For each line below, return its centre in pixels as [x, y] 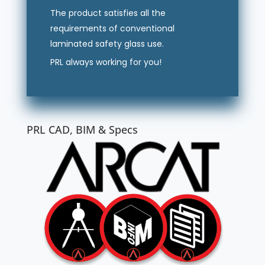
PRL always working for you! [106, 62]
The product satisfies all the [108, 13]
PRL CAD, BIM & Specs [82, 129]
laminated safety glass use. [107, 43]
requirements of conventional [112, 28]
